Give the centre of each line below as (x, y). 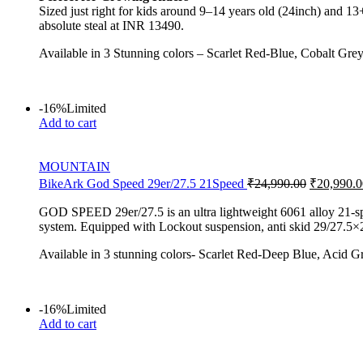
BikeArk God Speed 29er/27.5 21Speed (143, 183)
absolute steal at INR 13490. (111, 25)
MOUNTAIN (75, 166)
